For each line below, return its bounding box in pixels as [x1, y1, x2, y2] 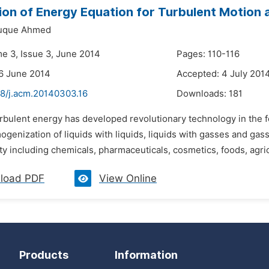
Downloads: [177, 88, 229, 99]
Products [19, 249, 68, 261]
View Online [99, 172, 157, 184]
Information [115, 249, 178, 261]
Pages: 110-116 [177, 49, 240, 59]
